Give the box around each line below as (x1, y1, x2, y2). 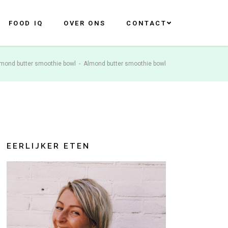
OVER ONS (64, 19, 106, 27)
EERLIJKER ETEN (6, 141, 90, 151)
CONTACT (126, 19, 167, 27)
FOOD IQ (8, 19, 43, 27)
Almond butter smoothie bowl (83, 60, 166, 67)
